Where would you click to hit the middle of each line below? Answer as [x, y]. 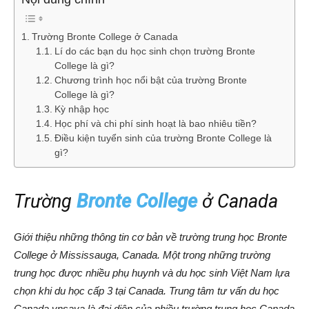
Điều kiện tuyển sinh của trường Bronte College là [163, 138]
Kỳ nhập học [82, 109]
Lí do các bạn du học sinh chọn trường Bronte [155, 51]
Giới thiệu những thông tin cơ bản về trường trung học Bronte [150, 237]
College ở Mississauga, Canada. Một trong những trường [142, 255]
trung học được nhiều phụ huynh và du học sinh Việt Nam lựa [152, 272]
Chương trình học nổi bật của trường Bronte [151, 80]
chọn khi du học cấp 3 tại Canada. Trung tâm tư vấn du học [147, 290]
